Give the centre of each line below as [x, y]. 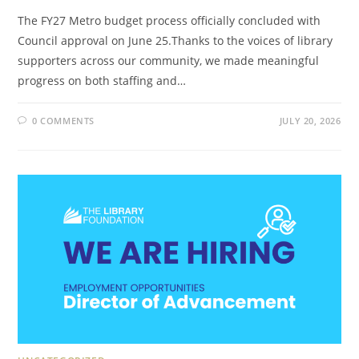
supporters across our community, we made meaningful [169, 61]
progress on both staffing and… [102, 81]
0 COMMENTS [64, 121]
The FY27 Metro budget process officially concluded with [169, 21]
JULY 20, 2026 [310, 121]
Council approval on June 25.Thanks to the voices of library [175, 41]
